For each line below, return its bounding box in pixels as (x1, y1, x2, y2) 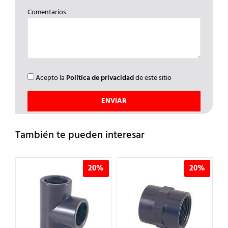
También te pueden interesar (15, 127, 145, 144)
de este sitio (133, 72, 172, 84)
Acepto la (34, 72, 66, 84)
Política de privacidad (66, 72, 134, 84)
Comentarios (27, 7, 66, 19)
